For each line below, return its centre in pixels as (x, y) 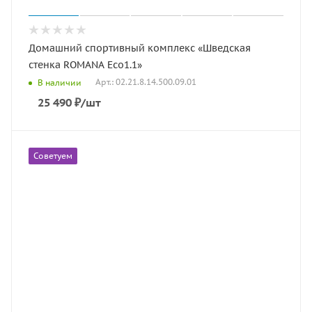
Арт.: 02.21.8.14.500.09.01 (146, 82)
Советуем (53, 156)
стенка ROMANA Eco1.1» (85, 65)
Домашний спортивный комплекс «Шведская (140, 48)
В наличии (60, 82)
